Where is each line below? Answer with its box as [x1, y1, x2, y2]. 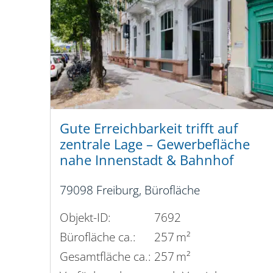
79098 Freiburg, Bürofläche [60, 182, 200, 199]
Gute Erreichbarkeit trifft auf [60, 119, 238, 138]
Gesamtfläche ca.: [60, 248, 151, 265]
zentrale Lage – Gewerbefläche [60, 135, 250, 154]
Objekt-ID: [60, 209, 111, 226]
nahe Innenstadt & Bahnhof [60, 151, 233, 170]
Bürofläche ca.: [60, 229, 136, 246]
